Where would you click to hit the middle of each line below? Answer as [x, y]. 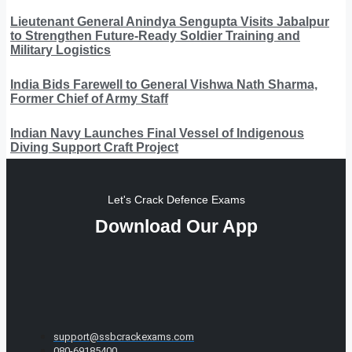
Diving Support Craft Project [94, 147]
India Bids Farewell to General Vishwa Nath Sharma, [164, 84]
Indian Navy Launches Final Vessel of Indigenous [157, 133]
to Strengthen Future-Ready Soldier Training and [155, 35]
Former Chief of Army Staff [89, 98]
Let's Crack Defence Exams [176, 199]
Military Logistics [60, 49]
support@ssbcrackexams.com [124, 336]
